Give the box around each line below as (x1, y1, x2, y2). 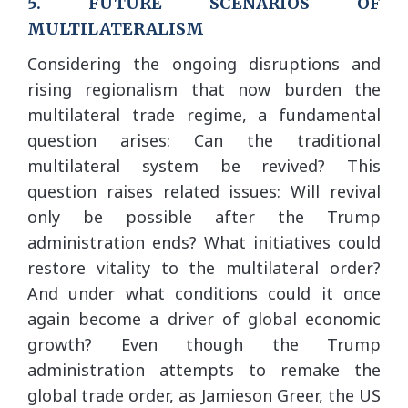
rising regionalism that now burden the (27, 77, 381, 100)
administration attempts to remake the (27, 358, 381, 381)
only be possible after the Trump (27, 205, 381, 228)
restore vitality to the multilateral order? (27, 256, 381, 279)
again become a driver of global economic (27, 307, 381, 330)
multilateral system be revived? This (27, 154, 381, 177)
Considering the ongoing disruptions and (27, 52, 381, 75)
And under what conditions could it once (27, 281, 381, 304)
